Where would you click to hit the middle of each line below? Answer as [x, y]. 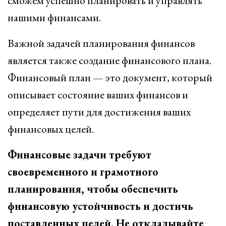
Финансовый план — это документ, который [110, 77]
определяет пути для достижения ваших [99, 112]
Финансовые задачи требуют [79, 155]
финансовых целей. [51, 129]
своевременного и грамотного [83, 172]
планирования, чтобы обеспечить [93, 189]
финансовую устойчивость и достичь [100, 206]
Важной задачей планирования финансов [101, 43]
